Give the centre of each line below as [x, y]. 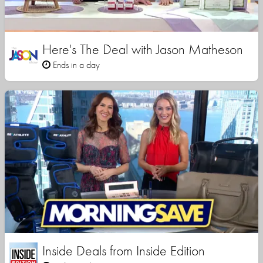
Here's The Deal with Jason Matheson [143, 49]
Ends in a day [75, 65]
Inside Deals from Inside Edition [124, 251]
